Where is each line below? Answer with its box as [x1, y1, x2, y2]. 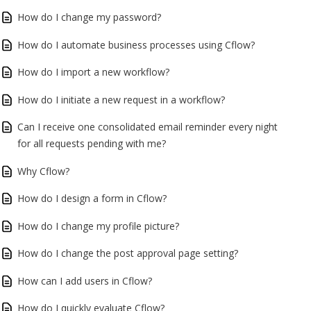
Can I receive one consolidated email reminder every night [17, 120, 278, 133]
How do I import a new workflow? [17, 65, 169, 78]
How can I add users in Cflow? [17, 274, 152, 287]
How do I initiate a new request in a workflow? [17, 92, 225, 106]
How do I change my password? [17, 10, 161, 24]
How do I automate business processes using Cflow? [17, 37, 255, 51]
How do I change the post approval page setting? [17, 246, 238, 260]
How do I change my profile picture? [17, 219, 179, 233]
